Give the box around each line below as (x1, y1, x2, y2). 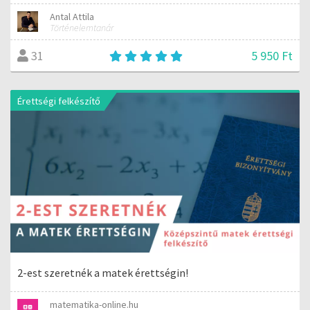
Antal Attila (50, 10, 95, 23)
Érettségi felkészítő (17, 95, 100, 107)
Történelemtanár (50, 21, 114, 34)
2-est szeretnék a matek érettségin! (17, 265, 188, 280)
